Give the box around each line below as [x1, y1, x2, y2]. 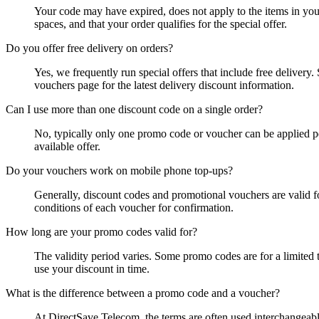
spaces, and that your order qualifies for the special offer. [34, 18, 287, 31]
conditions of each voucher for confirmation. [34, 202, 234, 214]
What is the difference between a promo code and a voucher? [6, 287, 280, 300]
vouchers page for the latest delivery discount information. [34, 79, 294, 92]
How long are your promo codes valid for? [6, 226, 197, 239]
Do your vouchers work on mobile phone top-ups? [6, 164, 233, 177]
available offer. [34, 140, 100, 153]
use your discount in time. [34, 263, 150, 276]
